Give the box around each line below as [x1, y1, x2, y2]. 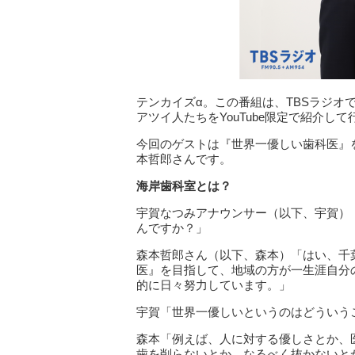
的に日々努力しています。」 [136, 277, 291, 292]
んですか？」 [136, 220, 208, 235]
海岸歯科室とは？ [136, 178, 231, 193]
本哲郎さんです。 [136, 151, 231, 166]
